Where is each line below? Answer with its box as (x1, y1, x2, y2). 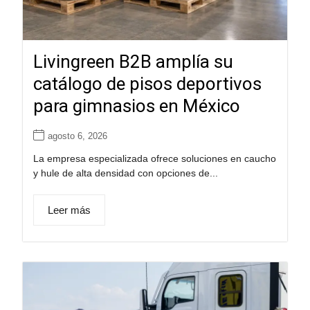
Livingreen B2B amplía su (33, 51, 233, 72)
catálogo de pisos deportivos (33, 73, 262, 94)
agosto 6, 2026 (47, 130, 107, 141)
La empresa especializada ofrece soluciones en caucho (33, 152, 276, 164)
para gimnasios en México (33, 95, 240, 116)
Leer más (47, 203, 91, 216)
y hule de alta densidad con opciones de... (33, 167, 218, 179)
